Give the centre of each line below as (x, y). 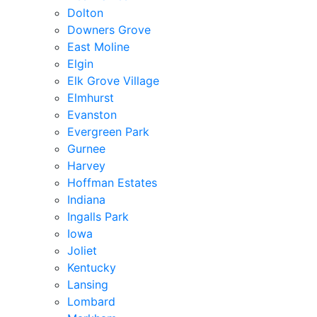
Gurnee (86, 148)
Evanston (92, 114)
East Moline (98, 46)
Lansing (88, 284)
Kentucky (92, 267)
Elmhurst (91, 97)
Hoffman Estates (112, 182)
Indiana (86, 199)
